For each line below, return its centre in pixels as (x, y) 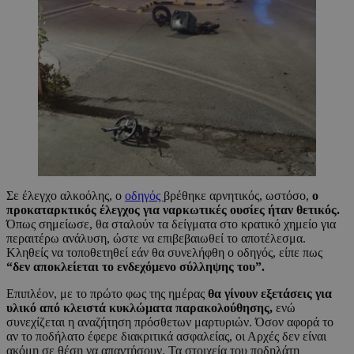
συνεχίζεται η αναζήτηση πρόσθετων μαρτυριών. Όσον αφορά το (170, 322)
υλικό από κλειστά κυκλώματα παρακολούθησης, (139, 308)
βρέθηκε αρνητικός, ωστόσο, (236, 196)
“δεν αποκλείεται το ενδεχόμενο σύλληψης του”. (136, 267)
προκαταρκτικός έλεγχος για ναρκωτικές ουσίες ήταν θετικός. (173, 210)
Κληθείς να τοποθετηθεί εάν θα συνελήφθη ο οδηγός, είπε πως (164, 253)
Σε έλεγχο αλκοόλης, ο (66, 196)
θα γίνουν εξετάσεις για (270, 294)
